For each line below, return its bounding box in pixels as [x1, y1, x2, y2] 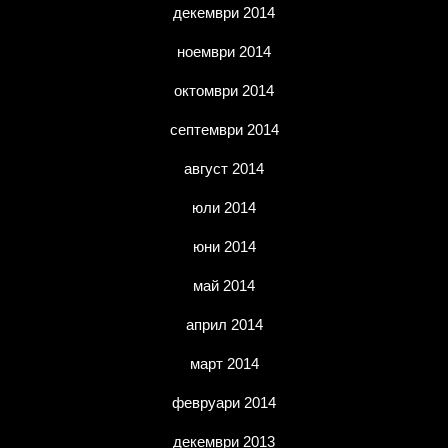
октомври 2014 [174, 82, 274, 99]
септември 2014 [169, 121, 279, 138]
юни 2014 [192, 238, 256, 255]
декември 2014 [173, 4, 275, 21]
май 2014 [193, 277, 255, 294]
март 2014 [189, 355, 259, 372]
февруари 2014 [172, 394, 276, 411]
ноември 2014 [177, 43, 271, 60]
